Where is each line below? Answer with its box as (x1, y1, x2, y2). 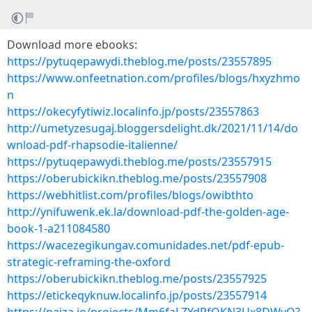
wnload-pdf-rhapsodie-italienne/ (7, 137, 178, 153)
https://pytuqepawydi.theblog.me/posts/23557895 (7, 54, 272, 69)
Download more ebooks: (7, 37, 137, 52)
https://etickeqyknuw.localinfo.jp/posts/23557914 (7, 288, 267, 303)
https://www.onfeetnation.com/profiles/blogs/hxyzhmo (7, 70, 300, 86)
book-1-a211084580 (7, 221, 110, 236)
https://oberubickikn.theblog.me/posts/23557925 (7, 271, 267, 286)
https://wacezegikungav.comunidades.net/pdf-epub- (7, 237, 284, 253)
